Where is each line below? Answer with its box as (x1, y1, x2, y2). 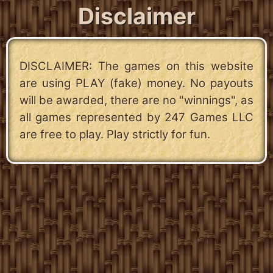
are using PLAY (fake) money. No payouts (19, 76, 253, 91)
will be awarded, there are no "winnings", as (19, 93, 253, 108)
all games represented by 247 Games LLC (19, 110, 253, 125)
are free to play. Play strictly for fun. (19, 127, 210, 142)
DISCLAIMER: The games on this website (19, 59, 253, 74)
